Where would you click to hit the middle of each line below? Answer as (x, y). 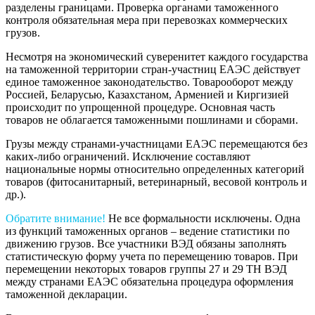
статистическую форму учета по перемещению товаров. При (152, 256)
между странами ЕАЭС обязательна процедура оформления (149, 281)
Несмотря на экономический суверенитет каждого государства (157, 56)
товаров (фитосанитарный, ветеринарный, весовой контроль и (156, 181)
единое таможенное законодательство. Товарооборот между (149, 82)
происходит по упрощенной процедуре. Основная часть (140, 107)
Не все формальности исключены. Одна (203, 218)
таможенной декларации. (66, 294)
